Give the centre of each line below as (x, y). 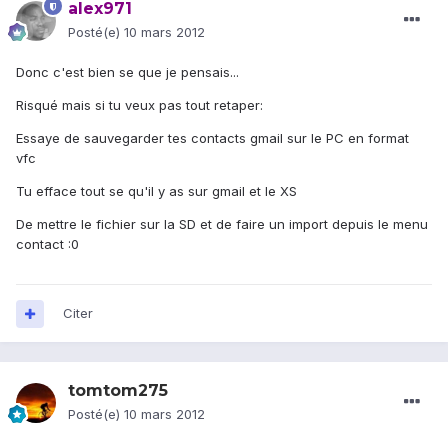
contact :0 (47, 244)
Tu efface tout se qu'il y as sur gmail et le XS (156, 191)
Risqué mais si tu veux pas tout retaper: (139, 105)
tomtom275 (118, 391)
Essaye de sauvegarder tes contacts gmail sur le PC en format (212, 138)
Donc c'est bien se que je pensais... (127, 72)
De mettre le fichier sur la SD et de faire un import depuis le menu (222, 224)
